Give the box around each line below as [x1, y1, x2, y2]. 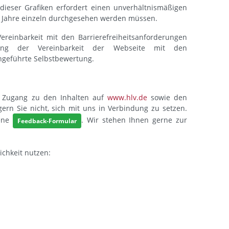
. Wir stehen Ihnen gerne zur [81, 115, 188, 125]
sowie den [147, 93, 188, 102]
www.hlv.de [107, 93, 147, 102]
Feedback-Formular [17, 116, 77, 125]
